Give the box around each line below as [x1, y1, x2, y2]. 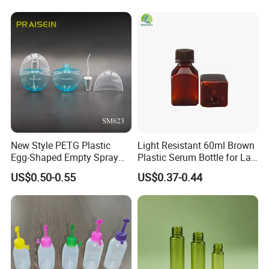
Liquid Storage [137, 162, 199, 176]
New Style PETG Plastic [11, 138, 111, 152]
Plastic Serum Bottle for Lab [137, 150, 256, 164]
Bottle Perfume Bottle [11, 162, 101, 176]
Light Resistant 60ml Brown [137, 138, 255, 152]
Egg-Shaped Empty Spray [11, 150, 119, 164]
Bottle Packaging [11, 3, 83, 17]
